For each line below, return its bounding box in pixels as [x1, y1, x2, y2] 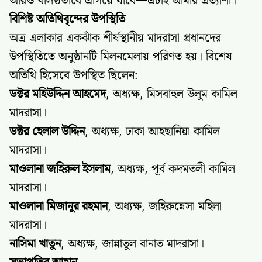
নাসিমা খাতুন [9, 236, 61, 250]
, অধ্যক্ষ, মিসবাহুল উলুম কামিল [106, 87, 237, 101]
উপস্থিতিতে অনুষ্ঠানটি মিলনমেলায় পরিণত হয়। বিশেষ [9, 49, 232, 63]
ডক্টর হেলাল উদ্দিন [9, 124, 85, 138]
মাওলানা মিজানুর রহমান [9, 199, 108, 213]
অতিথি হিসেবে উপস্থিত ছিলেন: [9, 68, 138, 82]
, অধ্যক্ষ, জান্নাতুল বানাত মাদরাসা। [61, 236, 204, 250]
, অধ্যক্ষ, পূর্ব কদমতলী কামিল [111, 161, 235, 175]
